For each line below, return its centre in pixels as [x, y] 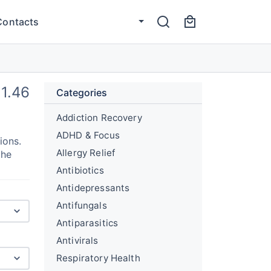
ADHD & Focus [88, 135]
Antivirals [77, 240]
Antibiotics [80, 170]
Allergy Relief [86, 153]
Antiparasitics [87, 223]
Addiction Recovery [99, 118]
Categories [82, 93]
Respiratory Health [98, 258]
